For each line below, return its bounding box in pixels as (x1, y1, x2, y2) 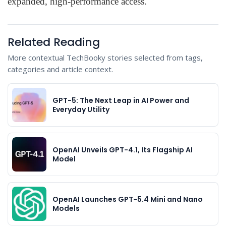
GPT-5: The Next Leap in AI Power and (52, 95, 189, 106)
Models (52, 203, 80, 214)
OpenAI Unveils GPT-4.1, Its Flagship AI (52, 145, 193, 155)
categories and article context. (8, 64, 113, 75)
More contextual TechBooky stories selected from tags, (8, 52, 203, 63)
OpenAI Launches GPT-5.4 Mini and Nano (52, 194, 203, 205)
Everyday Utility (52, 104, 109, 115)
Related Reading (8, 34, 100, 50)
